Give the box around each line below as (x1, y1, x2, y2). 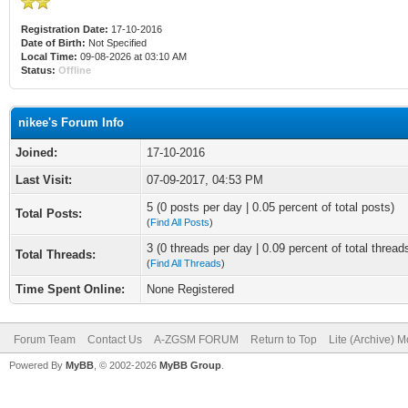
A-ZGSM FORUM (154, 333, 239, 346)
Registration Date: (21, 24, 108, 35)
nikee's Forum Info (18, 116, 124, 129)
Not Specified (86, 37, 149, 48)
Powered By (9, 360, 66, 371)
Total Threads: (15, 248, 96, 261)
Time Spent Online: (15, 282, 125, 296)
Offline (58, 65, 91, 76)
